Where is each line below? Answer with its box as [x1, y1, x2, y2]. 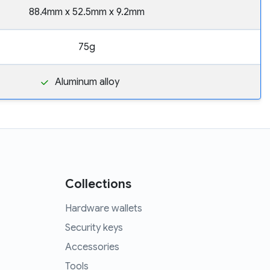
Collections [64, 177, 131, 192]
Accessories [64, 241, 119, 254]
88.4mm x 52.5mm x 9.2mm [29, 6, 145, 19]
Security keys [64, 222, 123, 234]
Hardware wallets [64, 202, 142, 215]
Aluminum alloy [54, 76, 119, 89]
